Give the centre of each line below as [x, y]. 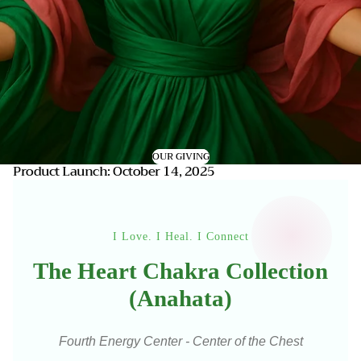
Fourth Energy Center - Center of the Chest [180, 341]
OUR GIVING [180, 156]
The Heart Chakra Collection [180, 271]
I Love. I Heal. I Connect [180, 236]
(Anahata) [180, 298]
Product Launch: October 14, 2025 [114, 172]
